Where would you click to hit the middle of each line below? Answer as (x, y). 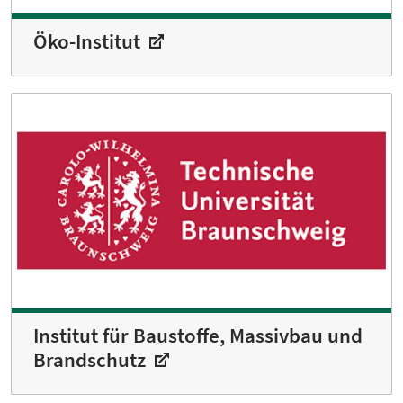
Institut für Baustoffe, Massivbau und (198, 335)
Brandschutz (92, 359)
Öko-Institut (89, 42)
